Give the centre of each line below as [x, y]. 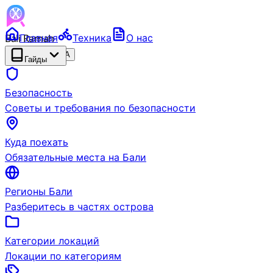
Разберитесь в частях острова [79, 207]
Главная [39, 38]
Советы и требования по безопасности [100, 108]
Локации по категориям [63, 256]
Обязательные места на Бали [76, 157]
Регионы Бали [39, 191]
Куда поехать [37, 142]
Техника [92, 38]
